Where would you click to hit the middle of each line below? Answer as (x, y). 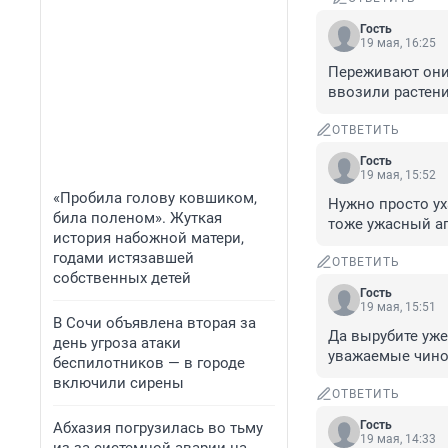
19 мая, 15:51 (398, 307)
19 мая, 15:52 (398, 175)
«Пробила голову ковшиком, (155, 198)
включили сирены (118, 383)
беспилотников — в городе (149, 363)
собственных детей (122, 278)
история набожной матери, (148, 238)
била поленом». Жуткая (137, 218)
